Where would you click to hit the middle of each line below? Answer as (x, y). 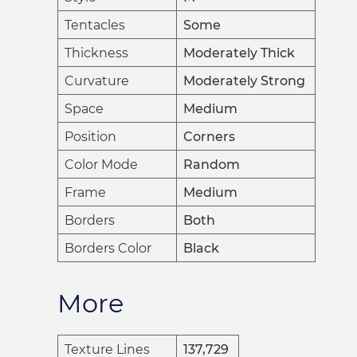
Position (90, 137)
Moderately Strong (244, 81)
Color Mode (101, 165)
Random (212, 165)
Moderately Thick (239, 53)
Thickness (96, 53)
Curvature (97, 81)
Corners (209, 137)
